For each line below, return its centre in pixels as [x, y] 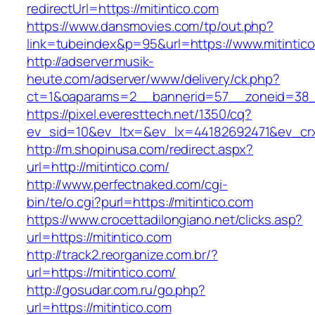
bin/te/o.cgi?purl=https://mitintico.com [140, 202]
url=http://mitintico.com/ [98, 167]
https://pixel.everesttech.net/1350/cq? [140, 114]
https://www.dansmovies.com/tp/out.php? [150, 26]
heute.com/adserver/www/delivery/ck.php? [154, 79]
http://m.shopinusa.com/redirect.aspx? [140, 149]
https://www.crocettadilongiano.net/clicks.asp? [165, 220]
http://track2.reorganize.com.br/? [122, 255]
